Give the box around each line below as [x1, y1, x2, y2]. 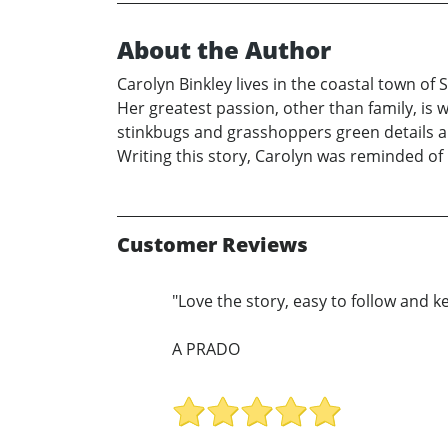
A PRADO [172, 337, 240, 360]
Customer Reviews [117, 230, 308, 258]
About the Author [117, 32, 331, 66]
